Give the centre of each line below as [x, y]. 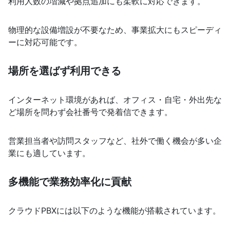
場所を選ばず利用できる [65, 71]
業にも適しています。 [49, 153]
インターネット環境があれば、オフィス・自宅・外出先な [115, 100]
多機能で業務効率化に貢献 [70, 182]
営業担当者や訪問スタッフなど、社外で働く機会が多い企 [115, 141]
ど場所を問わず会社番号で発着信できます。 [90, 112]
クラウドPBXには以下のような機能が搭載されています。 [114, 211]
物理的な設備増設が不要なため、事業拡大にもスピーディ [115, 30]
